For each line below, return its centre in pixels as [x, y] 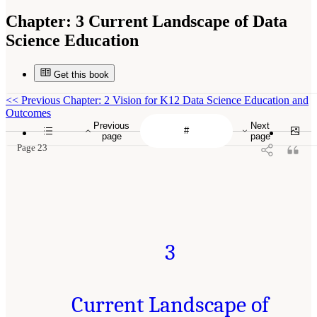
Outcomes [28, 113]
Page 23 [32, 148]
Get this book [81, 74]
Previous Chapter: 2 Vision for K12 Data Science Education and [163, 100]
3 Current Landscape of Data [179, 21]
